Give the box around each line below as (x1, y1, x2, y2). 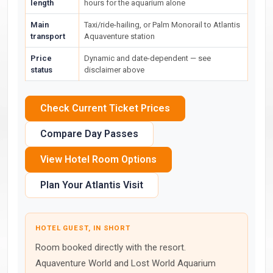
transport (30, 32, 65, 41)
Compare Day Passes (40, 128, 138, 140)
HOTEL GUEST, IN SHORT (35, 224, 131, 232)
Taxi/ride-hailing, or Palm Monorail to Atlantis (84, 20, 240, 29)
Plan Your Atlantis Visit (40, 179, 143, 191)
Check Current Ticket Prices (40, 102, 170, 114)
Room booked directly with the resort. (35, 242, 186, 253)
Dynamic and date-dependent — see (84, 54, 211, 63)
